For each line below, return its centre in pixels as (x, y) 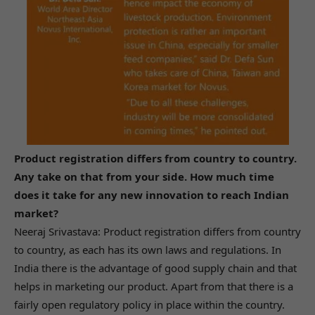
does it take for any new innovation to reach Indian (152, 194)
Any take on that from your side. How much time (144, 176)
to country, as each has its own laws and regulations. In (148, 249)
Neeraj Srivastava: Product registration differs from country (157, 231)
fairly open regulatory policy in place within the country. (149, 304)
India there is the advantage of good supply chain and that (155, 268)
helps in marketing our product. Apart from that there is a (154, 286)
